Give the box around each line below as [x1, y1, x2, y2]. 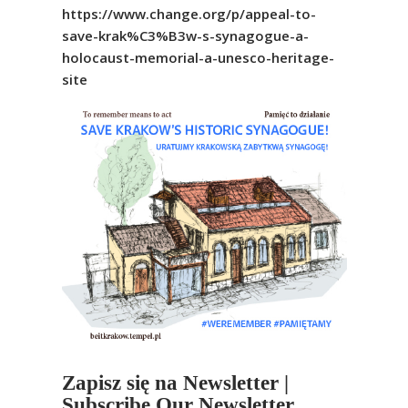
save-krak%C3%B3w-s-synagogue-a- [61, 25, 309, 45]
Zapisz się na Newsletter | [61, 372, 289, 395]
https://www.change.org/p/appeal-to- [61, 4, 316, 23]
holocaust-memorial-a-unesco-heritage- [61, 47, 334, 66]
